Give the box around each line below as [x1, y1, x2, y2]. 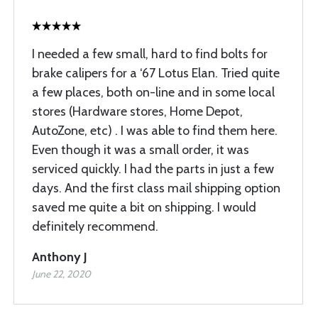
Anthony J [32, 249, 87, 265]
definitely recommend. [32, 219, 158, 235]
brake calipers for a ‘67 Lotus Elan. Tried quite [32, 65, 280, 82]
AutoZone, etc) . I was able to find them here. [32, 123, 278, 139]
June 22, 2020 [32, 268, 91, 281]
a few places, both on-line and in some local [32, 84, 275, 101]
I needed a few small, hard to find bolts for [32, 46, 268, 62]
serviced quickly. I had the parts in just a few [32, 161, 274, 177]
